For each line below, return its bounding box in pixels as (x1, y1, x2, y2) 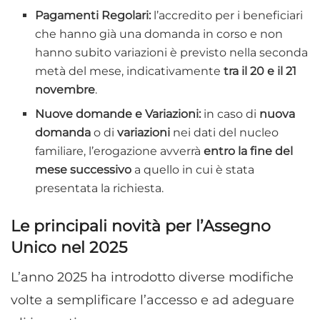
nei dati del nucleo (170, 126, 279, 140)
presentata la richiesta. (35, 181, 164, 196)
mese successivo (35, 163, 132, 177)
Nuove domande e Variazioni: (35, 107, 201, 121)
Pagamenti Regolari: (35, 9, 151, 23)
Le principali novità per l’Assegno (11, 216, 271, 236)
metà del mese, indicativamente (35, 64, 224, 79)
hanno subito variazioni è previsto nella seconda (35, 46, 309, 60)
